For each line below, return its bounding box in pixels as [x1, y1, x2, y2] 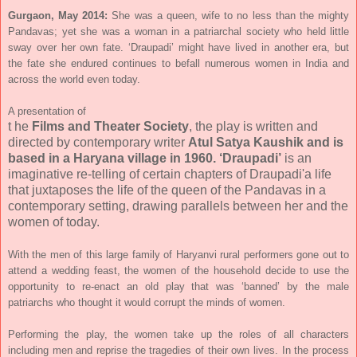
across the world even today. [8, 73, 140, 85]
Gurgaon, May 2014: [8, 9, 112, 22]
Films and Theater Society [29, 119, 189, 133]
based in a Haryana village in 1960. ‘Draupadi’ [8, 151, 281, 165]
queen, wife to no [166, 9, 249, 22]
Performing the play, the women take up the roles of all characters [8, 328, 349, 340]
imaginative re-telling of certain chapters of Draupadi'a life [8, 167, 331, 181]
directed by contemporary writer [8, 135, 188, 149]
